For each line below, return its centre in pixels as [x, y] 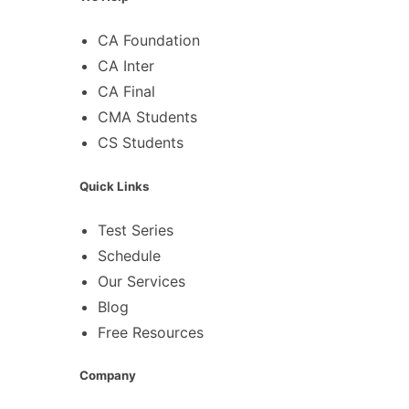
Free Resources [151, 332]
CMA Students [147, 117]
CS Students [141, 143]
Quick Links [114, 186]
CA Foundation [149, 41]
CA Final [126, 92]
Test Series [136, 230]
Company [108, 375]
